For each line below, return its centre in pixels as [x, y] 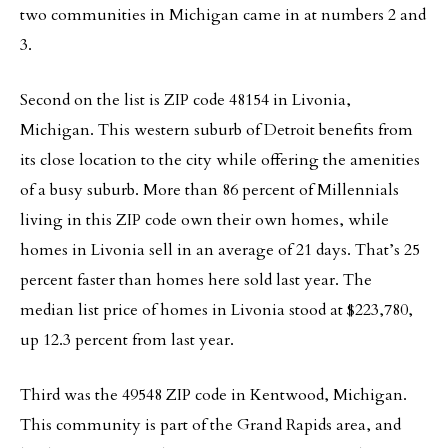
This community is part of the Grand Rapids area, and [210, 425]
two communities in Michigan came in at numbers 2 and [223, 15]
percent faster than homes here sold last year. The [196, 280]
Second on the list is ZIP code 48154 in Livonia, [185, 100]
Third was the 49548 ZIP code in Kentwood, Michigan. [213, 395]
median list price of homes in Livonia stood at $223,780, [216, 310]
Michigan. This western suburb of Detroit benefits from [216, 130]
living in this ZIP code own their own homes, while [204, 220]
